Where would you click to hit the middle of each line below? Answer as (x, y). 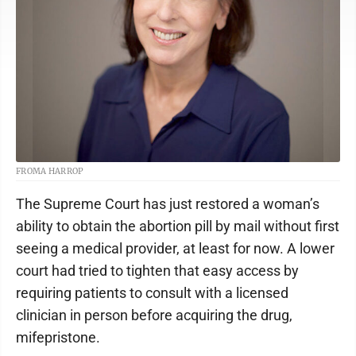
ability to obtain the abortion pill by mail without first (178, 226)
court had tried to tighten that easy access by (157, 271)
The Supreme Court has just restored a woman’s (168, 204)
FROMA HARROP (50, 171)
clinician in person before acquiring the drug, (154, 315)
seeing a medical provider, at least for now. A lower (175, 248)
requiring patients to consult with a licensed (152, 293)
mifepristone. (58, 337)
